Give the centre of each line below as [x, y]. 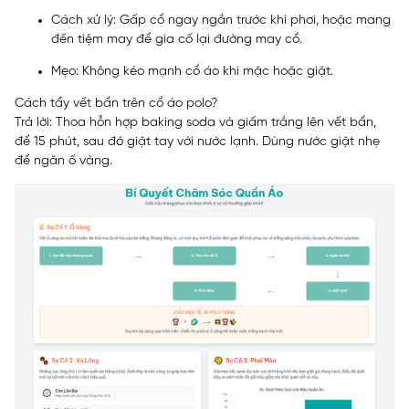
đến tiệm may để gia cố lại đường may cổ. [177, 39]
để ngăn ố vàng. [63, 161]
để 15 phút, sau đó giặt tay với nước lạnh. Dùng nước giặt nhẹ [197, 142]
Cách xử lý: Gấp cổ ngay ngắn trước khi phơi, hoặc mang [221, 20]
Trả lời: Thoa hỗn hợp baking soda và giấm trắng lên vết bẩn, [195, 122]
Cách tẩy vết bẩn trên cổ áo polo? [116, 103]
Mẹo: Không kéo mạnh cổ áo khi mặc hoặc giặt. [192, 71]
